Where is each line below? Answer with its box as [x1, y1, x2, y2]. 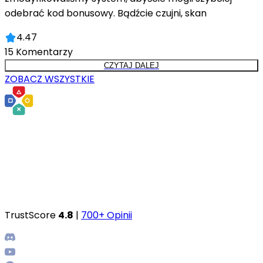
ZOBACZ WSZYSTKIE [5, 72, 95, 86]
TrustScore [5, 208, 58, 222]
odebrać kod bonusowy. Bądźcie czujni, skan [5, 6, 207, 21]
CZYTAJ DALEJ [104, 61, 159, 70]
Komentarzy [16, 45, 73, 59]
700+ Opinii [81, 208, 132, 222]
